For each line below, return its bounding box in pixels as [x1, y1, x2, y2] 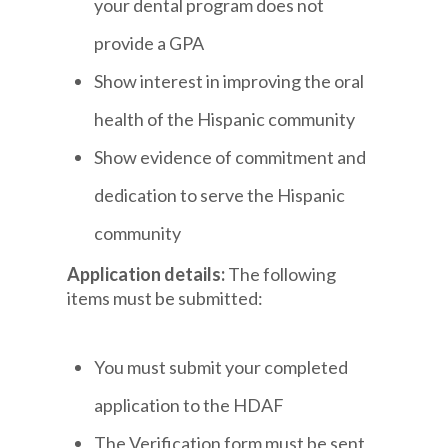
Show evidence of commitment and [94, 145, 367, 168]
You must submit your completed [94, 356, 349, 379]
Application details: [67, 262, 229, 285]
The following [228, 262, 337, 285]
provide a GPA [94, 31, 205, 54]
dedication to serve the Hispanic [94, 183, 346, 206]
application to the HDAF [94, 394, 285, 417]
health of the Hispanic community [94, 107, 356, 130]
